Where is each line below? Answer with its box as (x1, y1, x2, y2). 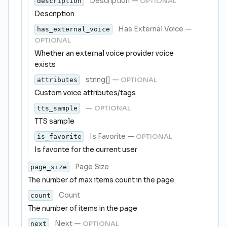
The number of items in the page (28, 204, 137, 213)
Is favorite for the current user (34, 145, 137, 154)
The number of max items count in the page (28, 176, 174, 184)
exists (34, 60, 56, 69)
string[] (84, 75, 110, 84)
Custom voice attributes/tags (34, 89, 136, 97)
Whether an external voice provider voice (34, 49, 174, 58)
